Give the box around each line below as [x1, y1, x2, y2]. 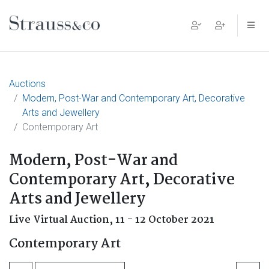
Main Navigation [9, 22, 140, 47]
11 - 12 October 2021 [115, 212, 214, 228]
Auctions [9, 78, 46, 89]
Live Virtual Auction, [9, 212, 115, 228]
